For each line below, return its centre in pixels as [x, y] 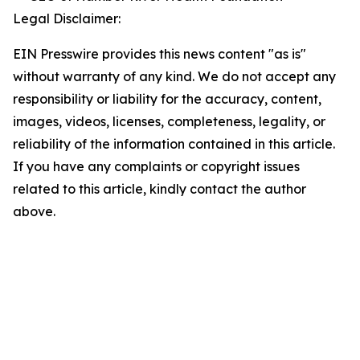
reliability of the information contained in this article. [174, 143]
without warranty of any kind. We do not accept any [174, 76]
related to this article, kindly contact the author [160, 188]
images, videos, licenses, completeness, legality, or [169, 121]
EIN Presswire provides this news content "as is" [160, 53]
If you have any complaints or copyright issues [156, 166]
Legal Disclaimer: [67, 18]
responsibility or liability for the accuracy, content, [167, 98]
